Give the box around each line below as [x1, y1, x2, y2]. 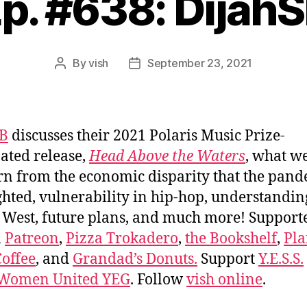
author [59, 73, 93, 88]
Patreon [5, 229, 59, 248]
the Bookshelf [185, 229, 277, 248]
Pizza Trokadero [66, 229, 178, 248]
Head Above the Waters [89, 147, 245, 166]
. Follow [130, 270, 186, 289]
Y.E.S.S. [258, 249, 304, 269]
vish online [186, 270, 262, 289]
